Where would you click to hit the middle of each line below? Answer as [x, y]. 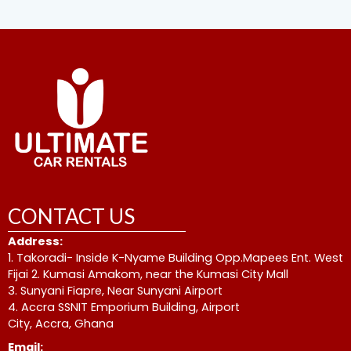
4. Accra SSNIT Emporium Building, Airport [124, 307]
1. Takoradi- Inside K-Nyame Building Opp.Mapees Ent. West [175, 257]
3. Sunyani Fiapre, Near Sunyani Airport [115, 290]
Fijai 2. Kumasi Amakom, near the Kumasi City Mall [148, 274]
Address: [35, 241]
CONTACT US [71, 216]
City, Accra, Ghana [61, 323]
